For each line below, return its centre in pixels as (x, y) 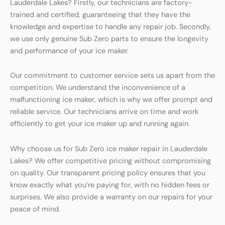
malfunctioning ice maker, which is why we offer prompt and (111, 100)
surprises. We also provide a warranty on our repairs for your (111, 197)
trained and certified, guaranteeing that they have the (100, 15)
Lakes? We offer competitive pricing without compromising (110, 161)
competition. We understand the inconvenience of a (98, 88)
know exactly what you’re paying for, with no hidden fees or (110, 185)
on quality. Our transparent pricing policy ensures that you (108, 173)
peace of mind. (35, 209)
